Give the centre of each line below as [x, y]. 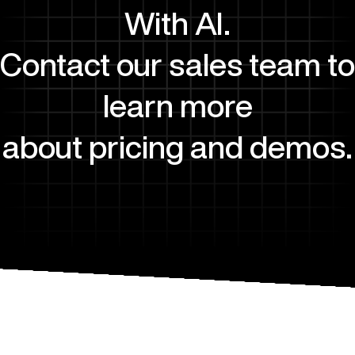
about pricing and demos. [177, 147]
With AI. [177, 23]
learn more [177, 106]
